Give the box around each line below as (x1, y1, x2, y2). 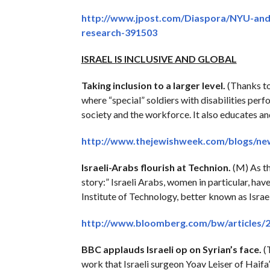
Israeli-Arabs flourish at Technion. (81, 161, 231, 173)
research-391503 (81, 26, 157, 38)
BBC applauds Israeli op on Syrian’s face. (81, 243, 262, 255)
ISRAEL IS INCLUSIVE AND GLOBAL (81, 52, 237, 64)
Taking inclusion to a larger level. (81, 79, 225, 91)
